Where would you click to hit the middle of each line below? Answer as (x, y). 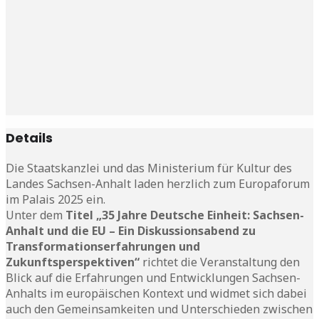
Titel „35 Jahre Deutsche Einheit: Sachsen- (185, 215)
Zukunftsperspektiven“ (74, 262)
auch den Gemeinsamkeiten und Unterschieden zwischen (159, 309)
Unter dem (36, 215)
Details (29, 137)
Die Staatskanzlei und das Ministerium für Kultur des (149, 168)
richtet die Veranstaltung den (221, 262)
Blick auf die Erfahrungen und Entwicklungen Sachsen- (153, 277)
